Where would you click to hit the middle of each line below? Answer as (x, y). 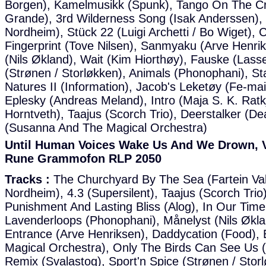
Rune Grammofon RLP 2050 (83, 159)
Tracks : (27, 179)
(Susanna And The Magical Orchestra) (106, 128)
